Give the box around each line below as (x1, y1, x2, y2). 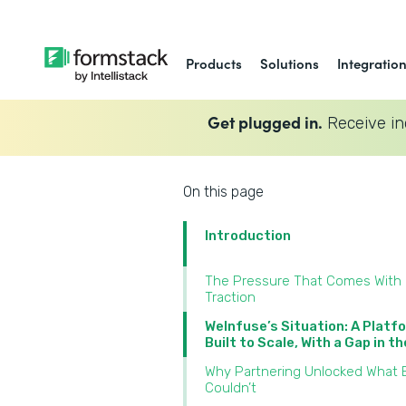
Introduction (205, 227, 291, 244)
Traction (205, 289, 259, 305)
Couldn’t (205, 380, 260, 396)
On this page (183, 183, 264, 200)
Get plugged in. (207, 110, 323, 133)
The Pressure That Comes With (205, 273, 401, 289)
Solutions (260, 53, 320, 72)
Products (186, 53, 243, 72)
